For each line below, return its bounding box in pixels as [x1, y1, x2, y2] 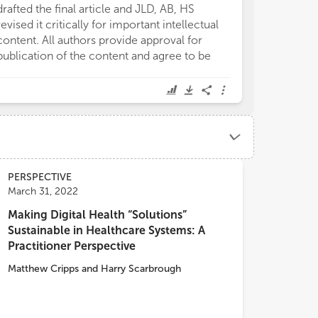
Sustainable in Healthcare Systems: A [8, 224, 205, 237]
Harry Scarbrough [101, 263, 181, 275]
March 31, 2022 [8, 185, 78, 197]
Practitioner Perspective [8, 239, 136, 253]
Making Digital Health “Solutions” [8, 208, 187, 221]
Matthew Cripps [8, 263, 79, 275]
